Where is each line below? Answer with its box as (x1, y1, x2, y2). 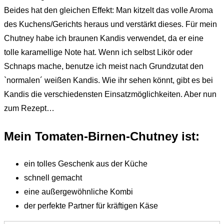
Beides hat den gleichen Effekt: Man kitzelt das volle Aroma (4, 5, 213, 14)
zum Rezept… (4, 103, 54, 112)
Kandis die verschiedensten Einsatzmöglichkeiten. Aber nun (4, 89, 216, 98)
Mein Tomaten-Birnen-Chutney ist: (4, 129, 199, 143)
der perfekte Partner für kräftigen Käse (24, 201, 158, 210)
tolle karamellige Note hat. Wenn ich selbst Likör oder (4, 47, 192, 56)
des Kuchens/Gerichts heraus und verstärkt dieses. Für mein (4, 19, 217, 28)
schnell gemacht (24, 173, 82, 182)
